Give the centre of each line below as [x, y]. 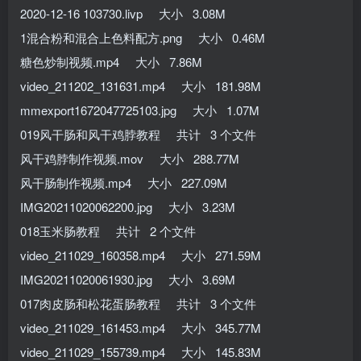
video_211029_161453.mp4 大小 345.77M [141, 327]
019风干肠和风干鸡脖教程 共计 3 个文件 [138, 134]
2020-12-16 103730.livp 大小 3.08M [123, 13]
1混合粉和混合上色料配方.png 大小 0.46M [143, 37]
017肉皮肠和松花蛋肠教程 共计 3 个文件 [138, 303]
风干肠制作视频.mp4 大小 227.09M [124, 182]
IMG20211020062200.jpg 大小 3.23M [128, 206]
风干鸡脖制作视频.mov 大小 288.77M [130, 158]
